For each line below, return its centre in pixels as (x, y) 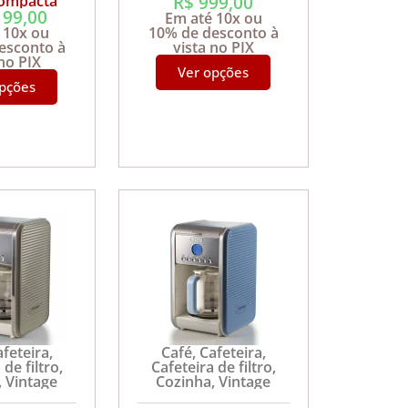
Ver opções (214, 71)
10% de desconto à (213, 32)
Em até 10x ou (213, 18)
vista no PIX (213, 47)
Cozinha (184, 382)
